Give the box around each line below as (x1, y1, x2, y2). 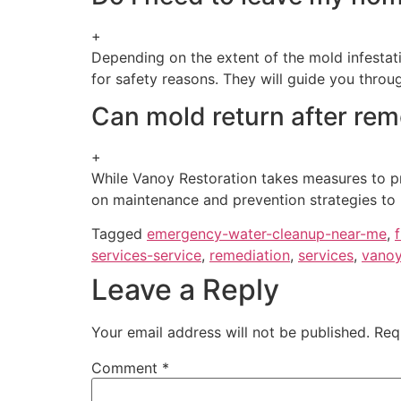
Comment (91, 359, 162, 378)
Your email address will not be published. (91, 323, 370, 342)
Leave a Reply (91, 272, 279, 308)
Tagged (91, 225, 147, 243)
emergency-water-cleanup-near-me (147, 225, 387, 243)
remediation (209, 246, 290, 265)
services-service (91, 246, 201, 265)
